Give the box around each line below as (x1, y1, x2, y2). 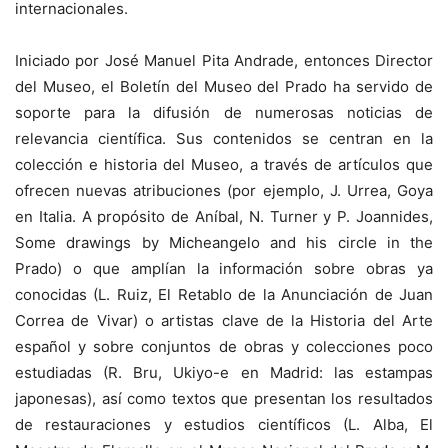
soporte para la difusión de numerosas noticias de (15, 103, 433, 122)
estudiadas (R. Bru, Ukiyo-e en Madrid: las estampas (15, 363, 433, 382)
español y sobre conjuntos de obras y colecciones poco (15, 337, 433, 356)
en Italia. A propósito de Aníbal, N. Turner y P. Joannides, (15, 207, 433, 226)
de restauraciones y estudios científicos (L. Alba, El (15, 415, 433, 434)
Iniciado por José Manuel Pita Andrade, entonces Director (15, 51, 433, 70)
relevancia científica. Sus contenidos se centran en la (15, 129, 433, 148)
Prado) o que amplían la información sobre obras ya (15, 259, 433, 278)
